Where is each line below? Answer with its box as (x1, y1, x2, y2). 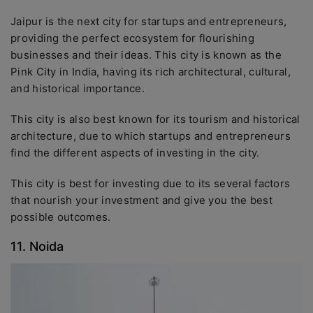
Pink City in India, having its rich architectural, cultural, (10, 65, 291, 78)
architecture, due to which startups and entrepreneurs (10, 129, 291, 143)
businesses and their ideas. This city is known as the (10, 48, 282, 61)
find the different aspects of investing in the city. (10, 146, 260, 159)
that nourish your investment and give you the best (10, 194, 272, 207)
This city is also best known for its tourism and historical (10, 112, 300, 126)
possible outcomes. (10, 210, 114, 224)
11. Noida (10, 239, 64, 254)
